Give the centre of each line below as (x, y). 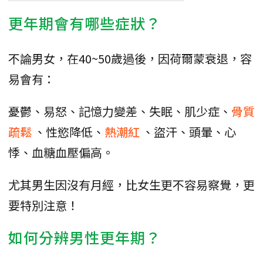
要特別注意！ (43, 205)
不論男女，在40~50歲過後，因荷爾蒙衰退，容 (130, 58)
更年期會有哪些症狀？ (85, 23)
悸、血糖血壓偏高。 (61, 152)
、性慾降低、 (69, 131)
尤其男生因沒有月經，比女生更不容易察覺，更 (131, 184)
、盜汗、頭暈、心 (189, 131)
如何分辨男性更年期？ (85, 237)
